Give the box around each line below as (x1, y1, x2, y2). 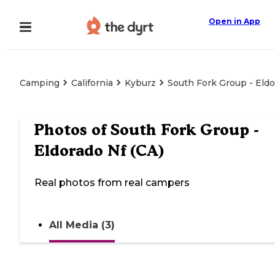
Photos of (34, 120, 110, 139)
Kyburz (125, 77, 156, 88)
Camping (20, 77, 60, 88)
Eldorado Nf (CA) (34, 141, 164, 160)
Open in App (209, 17, 260, 26)
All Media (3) (49, 219, 115, 231)
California (71, 77, 113, 88)
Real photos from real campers (34, 177, 190, 189)
